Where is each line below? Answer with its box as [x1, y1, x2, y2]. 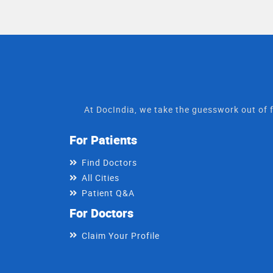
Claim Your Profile [82, 230, 160, 242]
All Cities [82, 172, 119, 184]
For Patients [69, 132, 137, 149]
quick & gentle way [182, 7, 258, 20]
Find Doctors [82, 157, 137, 169]
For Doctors [69, 205, 133, 222]
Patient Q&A [82, 187, 135, 199]
